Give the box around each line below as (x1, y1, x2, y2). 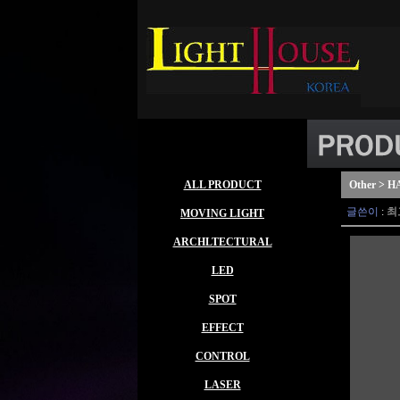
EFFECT (201, 321, 244, 334)
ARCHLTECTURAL (172, 236, 272, 248)
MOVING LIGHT (180, 207, 264, 220)
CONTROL (195, 350, 250, 362)
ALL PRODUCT (183, 179, 262, 191)
